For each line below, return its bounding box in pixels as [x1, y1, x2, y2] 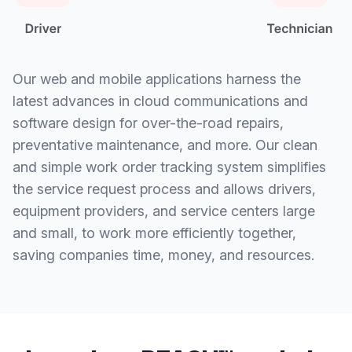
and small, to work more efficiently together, [13, 224, 296, 241]
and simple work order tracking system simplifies [13, 158, 326, 175]
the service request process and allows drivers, [13, 180, 316, 197]
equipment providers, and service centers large [13, 202, 315, 219]
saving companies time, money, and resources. [13, 246, 314, 263]
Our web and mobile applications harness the [13, 70, 301, 87]
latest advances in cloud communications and [13, 92, 308, 109]
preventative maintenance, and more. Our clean [13, 136, 317, 153]
